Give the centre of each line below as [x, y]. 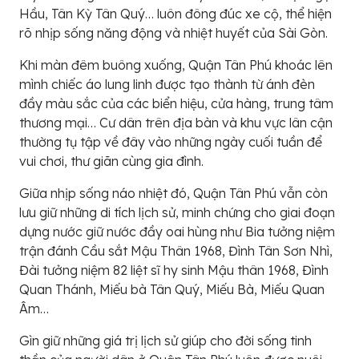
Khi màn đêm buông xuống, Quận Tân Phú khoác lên [176, 65]
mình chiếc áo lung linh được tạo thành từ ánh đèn [167, 84]
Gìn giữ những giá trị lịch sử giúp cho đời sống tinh [165, 341]
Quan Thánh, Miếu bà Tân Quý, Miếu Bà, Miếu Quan [172, 289]
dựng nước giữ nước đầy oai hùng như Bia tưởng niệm [177, 232]
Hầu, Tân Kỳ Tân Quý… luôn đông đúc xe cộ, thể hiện [175, 14]
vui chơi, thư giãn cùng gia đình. [111, 161]
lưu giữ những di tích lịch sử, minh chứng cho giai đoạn [177, 212]
